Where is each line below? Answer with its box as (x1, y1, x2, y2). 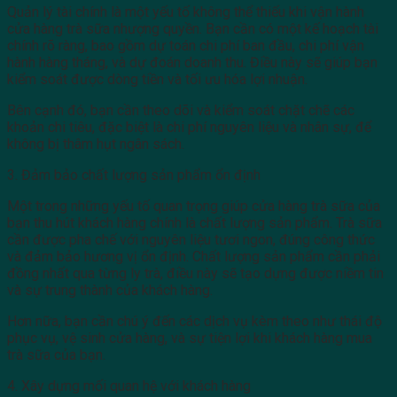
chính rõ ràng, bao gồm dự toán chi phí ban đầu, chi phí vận (7, 36, 364, 54)
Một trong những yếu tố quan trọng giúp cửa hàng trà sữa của (7, 197, 380, 214)
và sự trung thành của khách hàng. (7, 281, 213, 299)
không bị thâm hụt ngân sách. (7, 135, 184, 152)
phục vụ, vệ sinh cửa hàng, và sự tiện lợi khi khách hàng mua (7, 329, 372, 346)
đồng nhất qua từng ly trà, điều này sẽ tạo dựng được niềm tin (7, 264, 384, 282)
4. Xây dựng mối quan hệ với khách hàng (7, 377, 251, 394)
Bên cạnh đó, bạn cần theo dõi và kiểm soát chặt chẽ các (7, 101, 354, 119)
